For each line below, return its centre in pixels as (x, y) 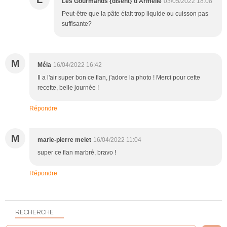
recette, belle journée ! (68, 87)
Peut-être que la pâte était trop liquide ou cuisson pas (135, 13)
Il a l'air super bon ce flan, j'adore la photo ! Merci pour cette (119, 77)
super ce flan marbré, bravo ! (77, 152)
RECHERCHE (34, 212)
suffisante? (77, 24)
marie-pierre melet (64, 140)
